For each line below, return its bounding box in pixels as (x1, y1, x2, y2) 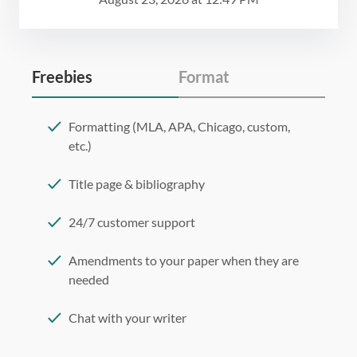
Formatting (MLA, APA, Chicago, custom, (69, 119, 290, 135)
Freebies (32, 67, 92, 87)
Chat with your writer (69, 310, 186, 326)
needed (69, 272, 109, 288)
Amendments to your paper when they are (69, 253, 299, 269)
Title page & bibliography (69, 176, 205, 192)
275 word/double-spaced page (69, 329, 235, 345)
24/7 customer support (69, 214, 195, 230)
